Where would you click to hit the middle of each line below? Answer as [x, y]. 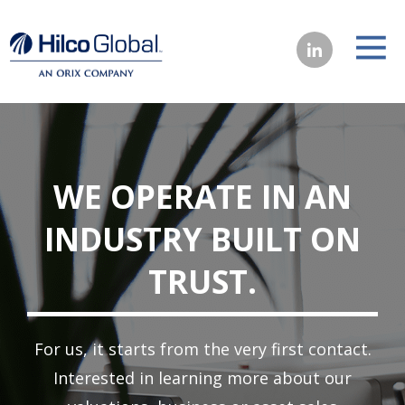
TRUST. [202, 282]
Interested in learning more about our [202, 378]
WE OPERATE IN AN [202, 197]
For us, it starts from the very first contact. [202, 349]
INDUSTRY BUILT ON [202, 240]
